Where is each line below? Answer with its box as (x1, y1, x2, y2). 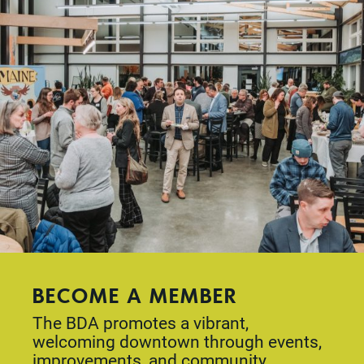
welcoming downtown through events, (32, 331, 322, 352)
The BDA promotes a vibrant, (32, 312, 249, 333)
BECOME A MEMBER (32, 281, 237, 308)
